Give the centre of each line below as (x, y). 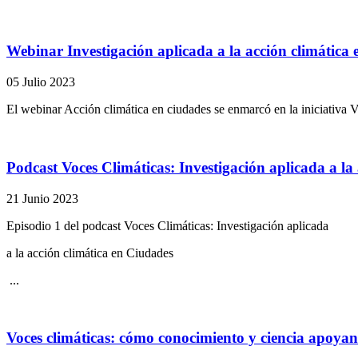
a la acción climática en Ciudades (90, 253)
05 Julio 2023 (41, 82)
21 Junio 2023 (42, 198)
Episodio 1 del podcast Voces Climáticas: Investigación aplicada (167, 225)
